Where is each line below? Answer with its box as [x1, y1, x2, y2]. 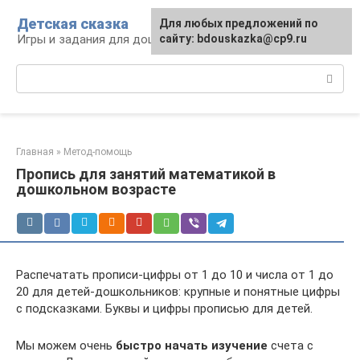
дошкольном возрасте [16, 181, 176, 198]
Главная [16, 146, 54, 157]
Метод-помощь [63, 146, 132, 157]
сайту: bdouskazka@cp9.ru [159, 32, 307, 45]
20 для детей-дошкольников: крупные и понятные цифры [16, 284, 340, 299]
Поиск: [16, 65, 54, 80]
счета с [268, 338, 313, 353]
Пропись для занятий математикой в [16, 166, 276, 182]
